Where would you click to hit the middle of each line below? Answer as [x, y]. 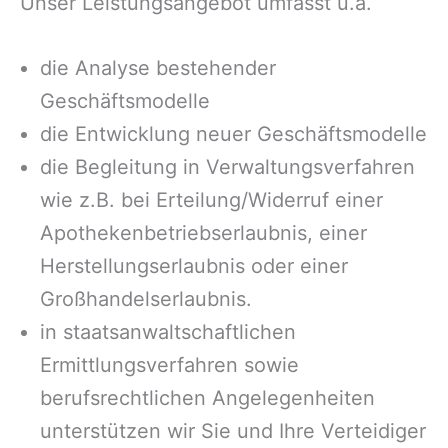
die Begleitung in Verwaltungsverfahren [227, 167]
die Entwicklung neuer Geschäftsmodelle [233, 134]
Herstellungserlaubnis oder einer [194, 266]
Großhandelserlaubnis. [146, 299]
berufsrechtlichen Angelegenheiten [207, 398]
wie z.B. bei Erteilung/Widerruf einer [211, 200]
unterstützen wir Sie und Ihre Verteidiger [233, 431]
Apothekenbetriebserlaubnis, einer [203, 233]
